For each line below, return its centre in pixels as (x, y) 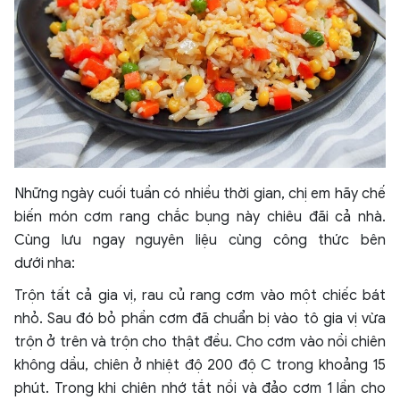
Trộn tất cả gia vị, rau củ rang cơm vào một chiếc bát (200, 296)
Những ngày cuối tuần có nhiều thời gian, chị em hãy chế (200, 194)
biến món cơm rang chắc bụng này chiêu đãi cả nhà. (200, 217)
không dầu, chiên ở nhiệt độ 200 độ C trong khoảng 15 (200, 366)
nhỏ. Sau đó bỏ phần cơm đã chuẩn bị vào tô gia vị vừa (200, 319)
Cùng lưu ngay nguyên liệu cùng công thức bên (200, 241)
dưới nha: (45, 264)
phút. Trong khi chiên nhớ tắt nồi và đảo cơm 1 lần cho (200, 389)
